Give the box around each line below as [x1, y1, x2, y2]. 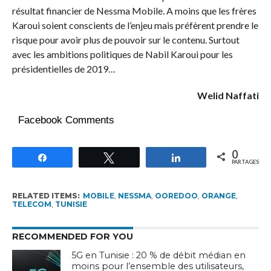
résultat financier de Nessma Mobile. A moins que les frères [11, 4, 256, 16]
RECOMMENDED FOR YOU [11, 230, 133, 242]
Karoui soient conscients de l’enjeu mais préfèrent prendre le [11, 19, 258, 31]
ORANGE [201, 191, 236, 200]
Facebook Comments [18, 114, 114, 126]
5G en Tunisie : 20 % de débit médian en [71, 249, 246, 261]
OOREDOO [154, 191, 198, 200]
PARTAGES [232, 158, 260, 165]
